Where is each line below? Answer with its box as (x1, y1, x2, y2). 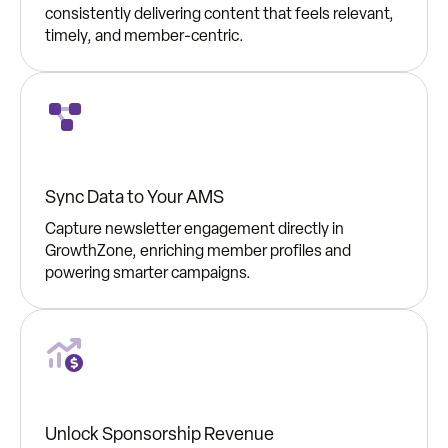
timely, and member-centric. (45, 26, 244, 46)
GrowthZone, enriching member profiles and (45, 241, 351, 261)
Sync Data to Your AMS (45, 186, 224, 209)
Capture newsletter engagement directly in (45, 219, 344, 239)
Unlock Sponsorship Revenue (45, 423, 274, 446)
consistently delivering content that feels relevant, (45, 4, 394, 24)
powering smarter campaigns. (45, 263, 251, 283)
